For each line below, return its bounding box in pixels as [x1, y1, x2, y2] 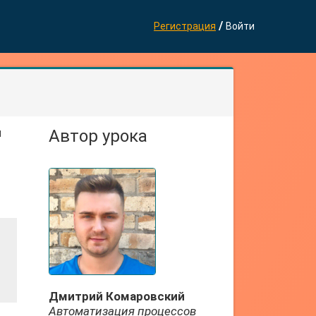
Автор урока [48, 126, 147, 146]
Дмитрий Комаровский [48, 289, 185, 303]
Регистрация [154, 20, 216, 32]
